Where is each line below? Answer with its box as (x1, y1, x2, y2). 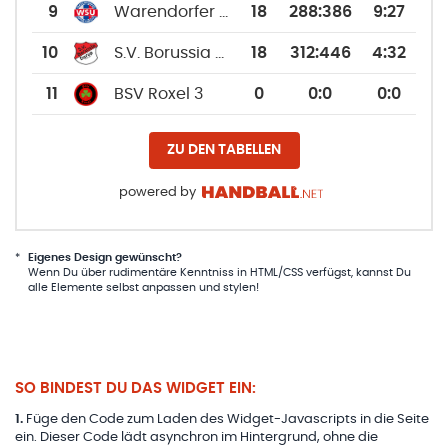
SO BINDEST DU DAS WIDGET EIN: (15, 380, 256, 396)
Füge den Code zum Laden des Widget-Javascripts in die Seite (26, 412, 429, 426)
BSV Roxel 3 (114, 85, 203, 102)
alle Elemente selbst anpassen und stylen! (27, 282, 259, 294)
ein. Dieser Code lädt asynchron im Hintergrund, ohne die (15, 430, 378, 444)
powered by (118, 185, 196, 199)
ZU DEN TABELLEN (167, 142, 281, 157)
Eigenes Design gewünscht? (27, 252, 182, 264)
